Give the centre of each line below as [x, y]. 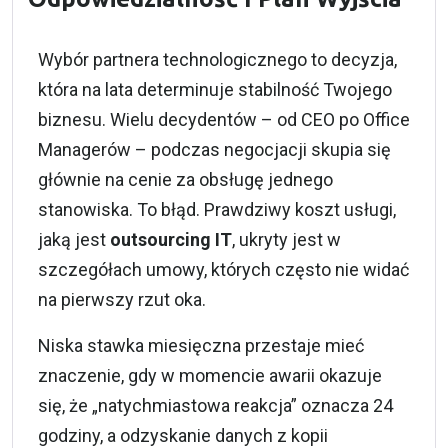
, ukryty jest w [286, 239]
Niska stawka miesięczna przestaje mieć [201, 345]
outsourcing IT [171, 239]
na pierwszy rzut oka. [122, 299]
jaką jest [74, 239]
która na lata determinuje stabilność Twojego [215, 89]
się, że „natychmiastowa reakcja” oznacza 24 [215, 405]
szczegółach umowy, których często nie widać [223, 269]
